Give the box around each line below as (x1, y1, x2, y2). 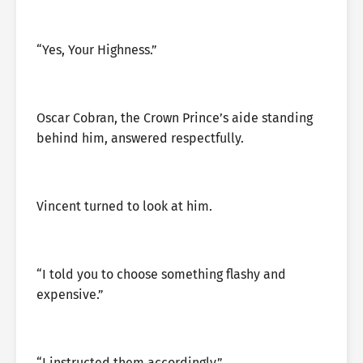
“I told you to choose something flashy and (36, 267, 286, 282)
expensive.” (36, 287, 104, 302)
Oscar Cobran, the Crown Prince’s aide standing (36, 110, 313, 126)
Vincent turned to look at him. (36, 199, 212, 214)
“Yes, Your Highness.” (36, 42, 157, 58)
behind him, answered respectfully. (36, 130, 244, 146)
